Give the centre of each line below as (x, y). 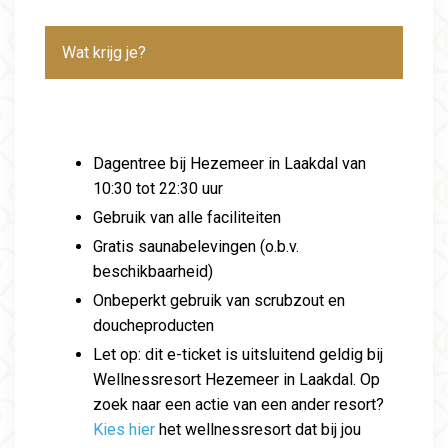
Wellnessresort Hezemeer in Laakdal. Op (236, 380)
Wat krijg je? (104, 53)
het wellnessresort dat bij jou (258, 430)
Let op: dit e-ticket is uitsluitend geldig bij (238, 355)
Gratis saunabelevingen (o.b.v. (196, 247)
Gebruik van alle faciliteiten (187, 218)
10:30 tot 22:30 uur (160, 189)
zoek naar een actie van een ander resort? (238, 405)
